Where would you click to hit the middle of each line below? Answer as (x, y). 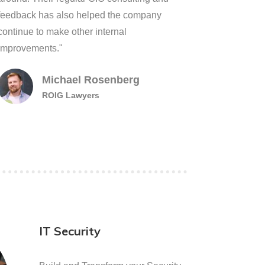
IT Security (70, 231)
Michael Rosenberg (91, 80)
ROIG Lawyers (70, 95)
